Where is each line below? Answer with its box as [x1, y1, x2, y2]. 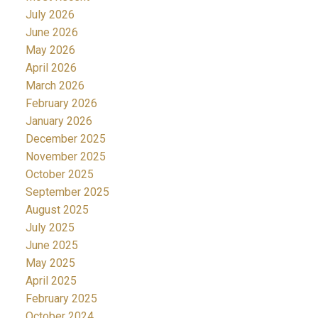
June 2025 [25, 238, 78, 253]
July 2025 [25, 221, 75, 235]
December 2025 [25, 132, 106, 146]
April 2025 [25, 274, 77, 288]
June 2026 [25, 26, 78, 40]
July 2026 [25, 8, 75, 22]
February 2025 [25, 292, 97, 306]
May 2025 [25, 256, 75, 270]
